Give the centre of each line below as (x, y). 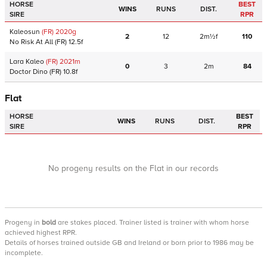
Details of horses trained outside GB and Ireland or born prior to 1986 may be (129, 243)
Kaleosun (25, 32)
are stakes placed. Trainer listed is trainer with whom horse (153, 223)
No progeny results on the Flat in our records (133, 168)
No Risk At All (31, 42)
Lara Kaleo (27, 62)
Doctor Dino (29, 72)
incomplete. (24, 253)
